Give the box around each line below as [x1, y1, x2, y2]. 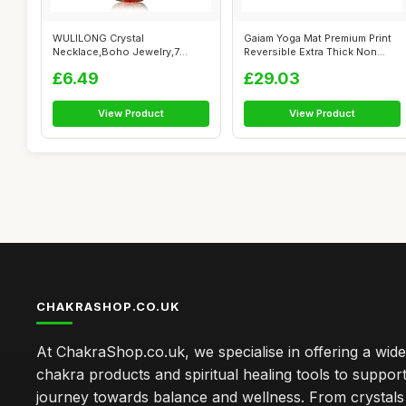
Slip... [244, 59, 271, 72]
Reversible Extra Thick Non [244, 45, 377, 58]
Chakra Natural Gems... [53, 59, 163, 72]
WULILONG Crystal [53, 32, 144, 44]
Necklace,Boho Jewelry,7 [53, 45, 179, 58]
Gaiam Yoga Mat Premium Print [244, 32, 391, 44]
